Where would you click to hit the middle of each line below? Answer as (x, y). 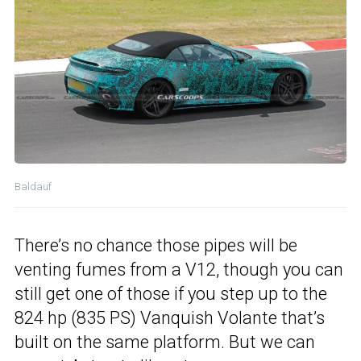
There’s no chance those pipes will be (156, 246)
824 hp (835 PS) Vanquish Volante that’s (170, 318)
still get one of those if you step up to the (171, 294)
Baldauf (33, 187)
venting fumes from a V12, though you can (179, 270)
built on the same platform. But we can (165, 342)
